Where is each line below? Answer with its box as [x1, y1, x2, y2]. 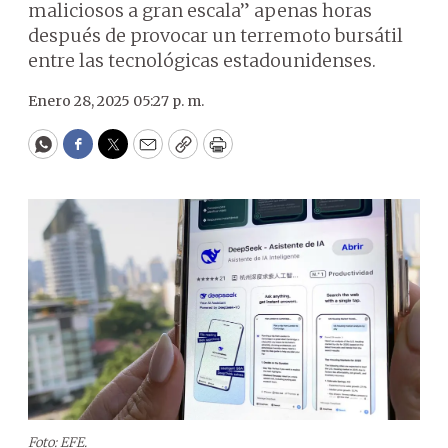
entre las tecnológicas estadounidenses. [28, 49, 376, 72]
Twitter [111, 141, 179, 165]
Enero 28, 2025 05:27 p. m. [28, 92, 204, 110]
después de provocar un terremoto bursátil [28, 24, 403, 47]
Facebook [76, 141, 161, 165]
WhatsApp [41, 141, 136, 165]
